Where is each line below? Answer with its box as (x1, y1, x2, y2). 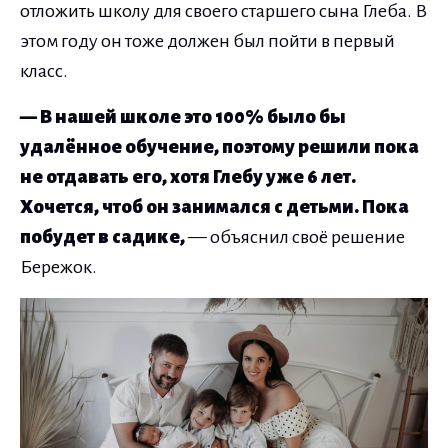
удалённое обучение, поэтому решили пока (20, 136, 419, 157)
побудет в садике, (20, 226, 185, 247)
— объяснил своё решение (185, 226, 405, 247)
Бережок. (20, 256, 97, 277)
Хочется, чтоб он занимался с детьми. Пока (20, 196, 409, 217)
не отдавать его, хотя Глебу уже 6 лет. (20, 166, 356, 187)
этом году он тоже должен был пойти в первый (20, 30, 395, 51)
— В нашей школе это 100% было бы (20, 106, 346, 127)
